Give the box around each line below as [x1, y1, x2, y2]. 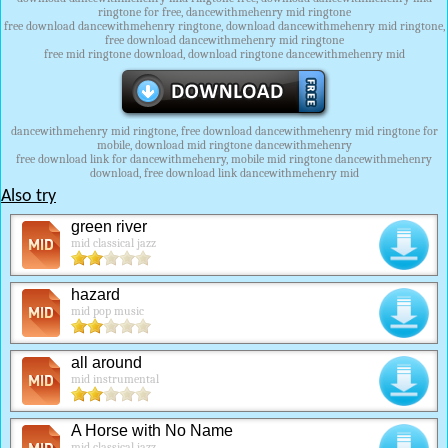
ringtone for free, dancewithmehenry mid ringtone [97, 5, 351, 19]
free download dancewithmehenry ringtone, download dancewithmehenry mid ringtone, [3, 19, 445, 33]
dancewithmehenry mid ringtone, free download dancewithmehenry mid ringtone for [10, 124, 438, 138]
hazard [71, 286, 120, 303]
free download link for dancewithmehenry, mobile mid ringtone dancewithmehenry [16, 152, 432, 166]
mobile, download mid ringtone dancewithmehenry [96, 138, 352, 152]
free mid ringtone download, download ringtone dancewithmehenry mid [43, 47, 405, 61]
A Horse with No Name [71, 422, 233, 439]
